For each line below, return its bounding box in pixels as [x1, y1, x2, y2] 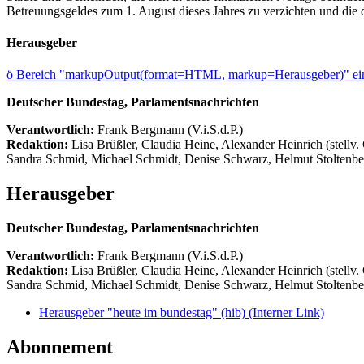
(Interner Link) [249, 305, 324, 320]
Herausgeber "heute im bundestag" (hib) [39, 305, 249, 320]
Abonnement [6, 336, 113, 358]
